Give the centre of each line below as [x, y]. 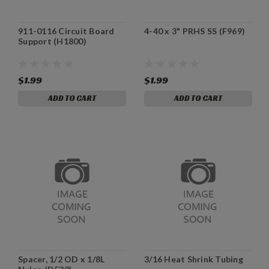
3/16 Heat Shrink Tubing [194, 259]
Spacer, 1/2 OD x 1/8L [62, 259]
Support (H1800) [52, 41]
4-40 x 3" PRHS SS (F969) [195, 31]
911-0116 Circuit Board [66, 31]
